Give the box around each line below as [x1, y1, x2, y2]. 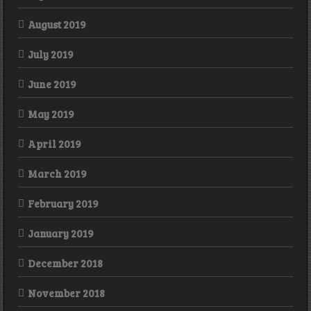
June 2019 [28, 77, 76, 92]
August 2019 [28, 17, 86, 32]
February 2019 [28, 196, 99, 211]
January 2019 [28, 226, 94, 241]
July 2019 [28, 47, 74, 62]
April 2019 [28, 137, 81, 151]
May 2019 [28, 107, 74, 121]
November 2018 [28, 286, 105, 301]
